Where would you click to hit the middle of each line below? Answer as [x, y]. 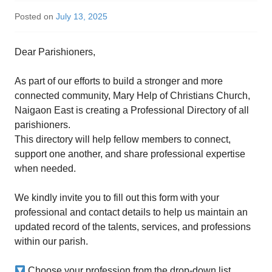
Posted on [35, 17]
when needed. [45, 169]
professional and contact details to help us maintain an [131, 212]
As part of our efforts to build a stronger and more [119, 81]
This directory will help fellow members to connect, [123, 140]
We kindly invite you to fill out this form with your [117, 198]
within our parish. [51, 242]
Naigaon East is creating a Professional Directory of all [132, 110]
